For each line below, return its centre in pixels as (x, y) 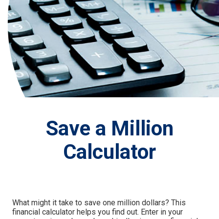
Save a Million (109, 128)
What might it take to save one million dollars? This (99, 202)
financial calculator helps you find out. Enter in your (98, 212)
